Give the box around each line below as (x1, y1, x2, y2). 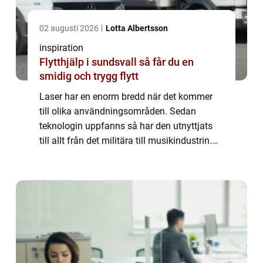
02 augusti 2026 (39, 23, 100, 33)
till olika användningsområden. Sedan (39, 106, 196, 117)
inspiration (39, 42, 83, 54)
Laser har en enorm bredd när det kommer (39, 91, 213, 103)
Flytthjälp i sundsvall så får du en (39, 56, 139, 69)
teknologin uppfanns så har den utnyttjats (39, 120, 213, 132)
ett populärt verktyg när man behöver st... (39, 164, 208, 176)
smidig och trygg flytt (39, 70, 139, 83)
